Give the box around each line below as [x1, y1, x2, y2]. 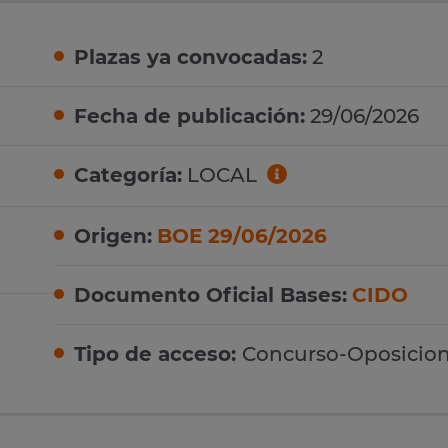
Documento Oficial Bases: [74, 282, 347, 307]
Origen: [74, 223, 152, 248]
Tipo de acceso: [74, 341, 242, 366]
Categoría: [74, 163, 182, 188]
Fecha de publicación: [74, 104, 305, 129]
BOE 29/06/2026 [157, 223, 327, 248]
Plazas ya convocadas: [74, 45, 307, 70]
